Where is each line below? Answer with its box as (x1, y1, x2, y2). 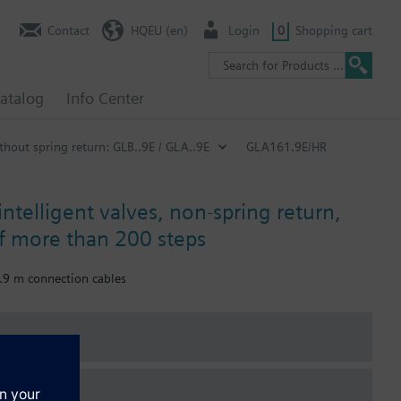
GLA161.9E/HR (246, 139, 327, 154)
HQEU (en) (130, 22, 188, 38)
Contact (47, 22, 90, 38)
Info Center (66, 89, 144, 107)
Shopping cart (295, 22, 372, 38)
